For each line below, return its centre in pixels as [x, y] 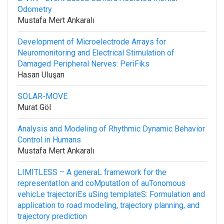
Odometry [35, 9]
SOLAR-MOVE [42, 96]
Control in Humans [49, 140]
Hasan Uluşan [41, 75]
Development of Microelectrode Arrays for [92, 42]
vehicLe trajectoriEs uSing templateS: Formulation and [111, 194]
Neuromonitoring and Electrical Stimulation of [96, 53]
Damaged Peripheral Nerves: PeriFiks [83, 64]
